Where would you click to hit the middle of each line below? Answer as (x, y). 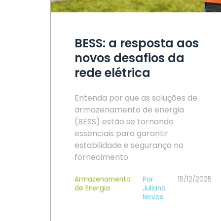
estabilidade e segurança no (129, 145)
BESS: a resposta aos (137, 43)
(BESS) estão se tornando (124, 122)
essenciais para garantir (121, 133)
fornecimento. (102, 157)
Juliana (154, 188)
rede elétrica (112, 73)
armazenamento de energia (129, 110)
